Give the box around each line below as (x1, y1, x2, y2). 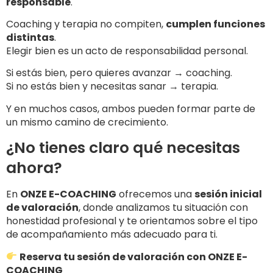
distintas (6, 30, 54, 45)
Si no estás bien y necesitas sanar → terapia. (6, 79, 218, 94)
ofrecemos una (116, 187, 194, 202)
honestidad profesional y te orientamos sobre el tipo (6, 214, 258, 229)
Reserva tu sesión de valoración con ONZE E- (19, 249, 248, 264)
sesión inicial (194, 187, 262, 202)
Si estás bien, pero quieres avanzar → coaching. (6, 66, 232, 80)
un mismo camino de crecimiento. (6, 115, 168, 129)
